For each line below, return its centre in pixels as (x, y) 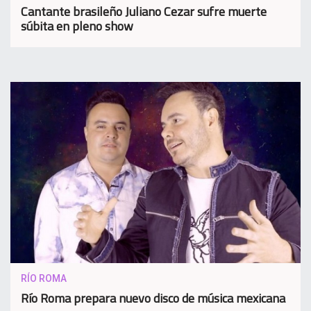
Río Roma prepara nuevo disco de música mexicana (153, 299)
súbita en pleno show (77, 26)
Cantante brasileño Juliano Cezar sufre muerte (144, 12)
